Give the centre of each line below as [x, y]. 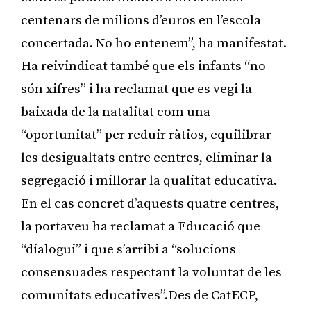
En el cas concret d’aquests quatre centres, [150, 203]
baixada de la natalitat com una [116, 112]
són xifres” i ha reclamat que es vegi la [136, 89]
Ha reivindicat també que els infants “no [143, 66]
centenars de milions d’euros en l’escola [141, 20]
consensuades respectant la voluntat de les [151, 272]
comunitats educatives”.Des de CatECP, [140, 295]
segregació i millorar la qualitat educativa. [149, 180]
